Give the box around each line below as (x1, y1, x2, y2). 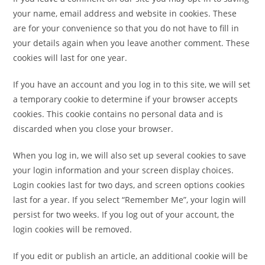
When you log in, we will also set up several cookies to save (13, 149, 247, 161)
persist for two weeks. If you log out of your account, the (13, 208, 235, 220)
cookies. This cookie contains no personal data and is (13, 108, 224, 119)
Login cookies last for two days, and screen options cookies (13, 179, 245, 190)
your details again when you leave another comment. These (13, 37, 250, 49)
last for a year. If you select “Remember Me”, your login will (13, 193, 247, 205)
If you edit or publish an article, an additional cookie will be (13, 250, 248, 261)
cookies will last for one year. (13, 51, 128, 63)
